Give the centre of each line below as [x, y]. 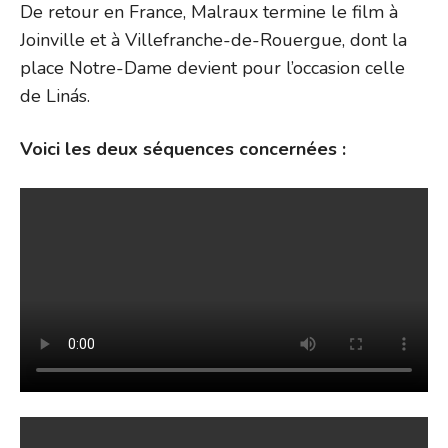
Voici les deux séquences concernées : [183, 148]
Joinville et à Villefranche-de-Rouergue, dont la [213, 39]
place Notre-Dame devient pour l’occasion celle [212, 67]
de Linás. [55, 95]
